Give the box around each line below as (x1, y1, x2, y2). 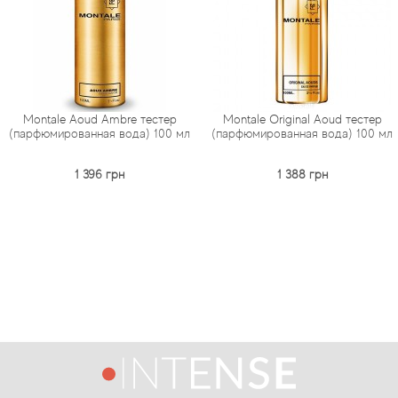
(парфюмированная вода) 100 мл (127, 126, 309, 140)
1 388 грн (192, 167, 243, 181)
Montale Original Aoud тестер (138, 112, 298, 126)
